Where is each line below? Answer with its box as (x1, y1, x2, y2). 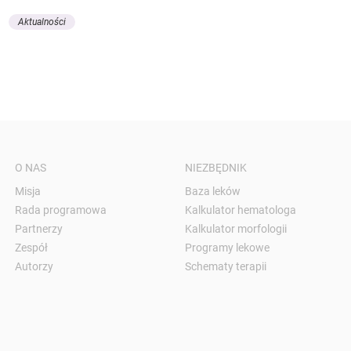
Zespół (14, 241, 48, 254)
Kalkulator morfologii (184, 222, 287, 235)
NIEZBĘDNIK (184, 161, 247, 174)
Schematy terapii (184, 259, 266, 273)
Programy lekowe (184, 241, 270, 254)
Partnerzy (14, 222, 63, 235)
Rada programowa (14, 203, 107, 216)
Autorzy (14, 259, 53, 273)
